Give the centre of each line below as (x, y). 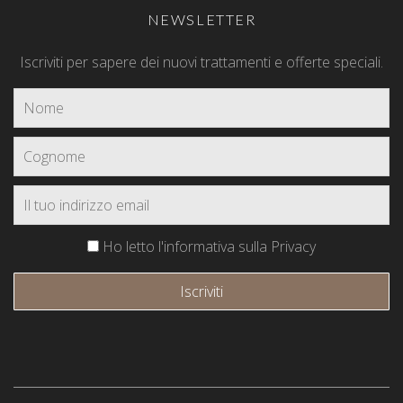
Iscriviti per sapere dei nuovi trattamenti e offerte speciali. (201, 63)
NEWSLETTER (201, 20)
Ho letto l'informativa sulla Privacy (207, 247)
